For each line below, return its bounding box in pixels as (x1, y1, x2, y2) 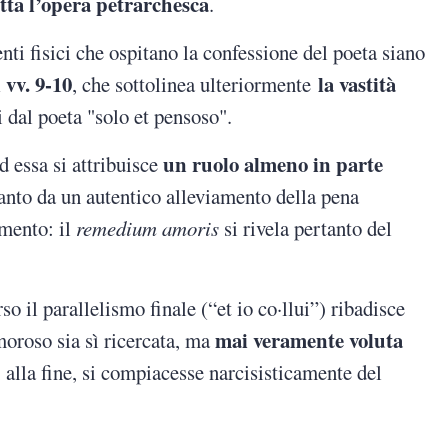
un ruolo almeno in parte (163, 149, 384, 180)
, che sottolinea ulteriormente (72, 70, 319, 99)
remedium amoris (76, 214, 220, 243)
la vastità (318, 69, 397, 100)
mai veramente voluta (215, 325, 404, 356)
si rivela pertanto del (219, 214, 393, 243)
